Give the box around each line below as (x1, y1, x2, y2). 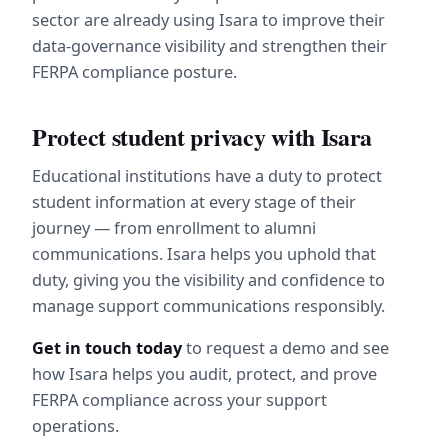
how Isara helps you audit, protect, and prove (32, 363, 377, 386)
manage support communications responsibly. (32, 295, 385, 318)
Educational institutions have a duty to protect (32, 165, 382, 188)
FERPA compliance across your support (32, 389, 327, 412)
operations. (32, 415, 119, 438)
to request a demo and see (182, 337, 389, 360)
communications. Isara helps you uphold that (32, 243, 376, 266)
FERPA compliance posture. (32, 60, 237, 83)
